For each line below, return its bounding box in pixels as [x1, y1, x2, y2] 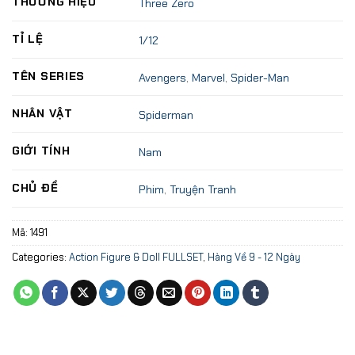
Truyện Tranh [170, 181, 237, 197]
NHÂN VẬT [12, 106, 73, 121]
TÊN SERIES [12, 69, 86, 84]
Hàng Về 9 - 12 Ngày [208, 250, 300, 265]
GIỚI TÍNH [12, 143, 71, 158]
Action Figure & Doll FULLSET [69, 250, 203, 265]
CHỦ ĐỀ [12, 181, 59, 196]
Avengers [139, 70, 187, 85]
